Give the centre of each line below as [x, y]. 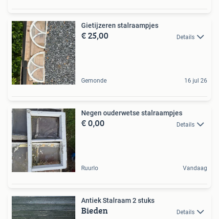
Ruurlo [90, 168]
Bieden [95, 211]
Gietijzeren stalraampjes [120, 26]
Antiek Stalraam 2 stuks [118, 201]
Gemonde [94, 81]
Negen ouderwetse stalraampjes [132, 113]
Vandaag [195, 168]
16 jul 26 [196, 81]
